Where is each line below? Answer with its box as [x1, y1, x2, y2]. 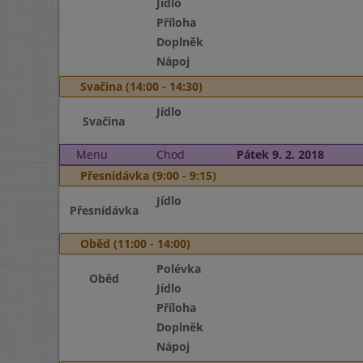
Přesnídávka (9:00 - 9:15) [80, 168, 216, 183]
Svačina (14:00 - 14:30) [80, 79, 203, 94]
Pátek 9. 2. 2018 [236, 147, 324, 162]
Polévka [156, 261, 201, 276]
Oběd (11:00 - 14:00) [80, 236, 190, 251]
